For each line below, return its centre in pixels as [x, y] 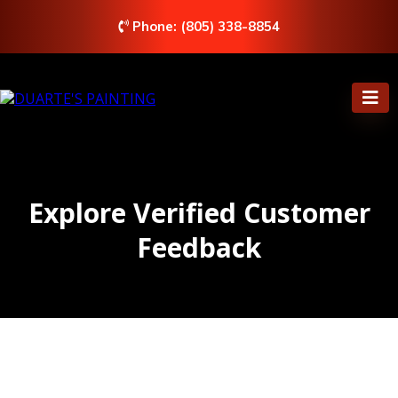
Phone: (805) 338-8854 [206, 26]
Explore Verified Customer [199, 213]
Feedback [199, 247]
